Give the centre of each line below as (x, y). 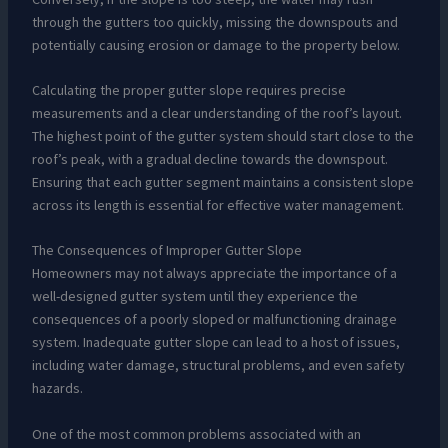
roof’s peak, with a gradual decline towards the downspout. (209, 159)
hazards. (57, 388)
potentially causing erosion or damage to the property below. (215, 44)
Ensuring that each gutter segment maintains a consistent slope (222, 182)
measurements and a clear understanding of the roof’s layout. (216, 113)
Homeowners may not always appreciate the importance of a (214, 273)
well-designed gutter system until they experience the (194, 296)
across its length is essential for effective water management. (217, 205)
